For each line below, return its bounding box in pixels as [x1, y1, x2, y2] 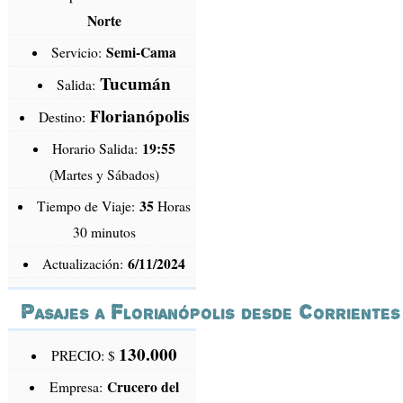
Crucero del [106, 377, 179, 398]
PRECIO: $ [50, 346, 119, 365]
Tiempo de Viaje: [37, 197, 140, 216]
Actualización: [42, 255, 129, 273]
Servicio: [51, 43, 107, 62]
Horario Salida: [52, 139, 143, 158]
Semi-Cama [106, 42, 177, 63]
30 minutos [73, 223, 137, 242]
